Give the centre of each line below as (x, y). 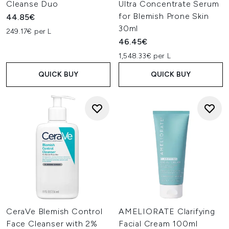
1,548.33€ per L (145, 56)
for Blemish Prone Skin (164, 16)
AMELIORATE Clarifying (167, 211)
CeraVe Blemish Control (54, 211)
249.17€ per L (29, 31)
